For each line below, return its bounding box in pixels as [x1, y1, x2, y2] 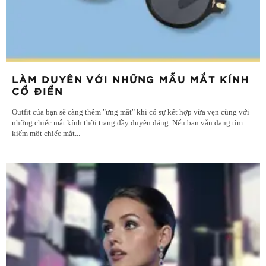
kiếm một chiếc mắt [12, 129, 75, 138]
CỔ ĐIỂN [12, 87, 64, 97]
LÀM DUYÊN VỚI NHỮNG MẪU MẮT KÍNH [12, 75, 249, 85]
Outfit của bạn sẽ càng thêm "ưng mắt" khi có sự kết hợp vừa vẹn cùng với [12, 107, 249, 116]
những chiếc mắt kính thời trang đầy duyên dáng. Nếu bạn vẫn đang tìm [12, 118, 243, 127]
